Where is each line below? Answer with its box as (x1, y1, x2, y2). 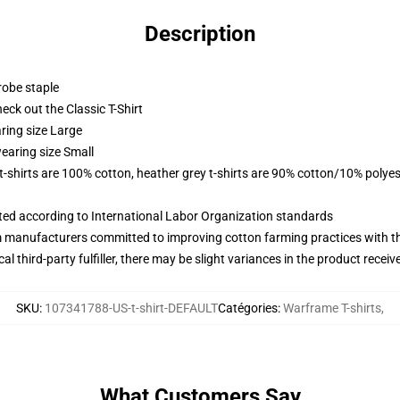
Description (145, 21, 255, 46)
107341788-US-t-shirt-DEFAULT (45, 301, 218, 315)
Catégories (218, 301, 278, 315)
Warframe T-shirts (283, 301, 381, 315)
